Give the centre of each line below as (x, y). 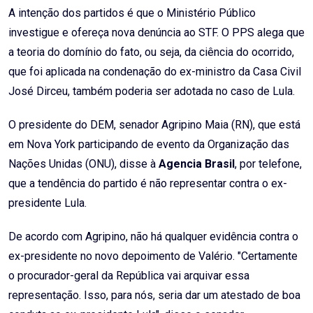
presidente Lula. (48, 203)
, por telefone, (268, 164)
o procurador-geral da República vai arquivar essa (129, 276)
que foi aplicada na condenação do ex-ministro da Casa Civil (155, 72)
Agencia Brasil (197, 164)
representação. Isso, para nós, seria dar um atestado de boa (154, 295)
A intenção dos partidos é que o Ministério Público (132, 13)
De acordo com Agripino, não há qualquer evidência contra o (153, 236)
